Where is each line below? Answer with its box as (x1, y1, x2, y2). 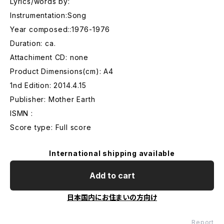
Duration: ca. (10, 39, 56, 47)
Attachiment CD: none (10, 53, 88, 61)
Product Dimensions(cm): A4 (10, 67, 113, 75)
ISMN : (10, 109, 33, 117)
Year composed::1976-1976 (10, 25, 110, 33)
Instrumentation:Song (10, 11, 86, 19)
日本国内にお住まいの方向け (67, 193, 157, 201)
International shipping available (49, 149, 175, 157)
